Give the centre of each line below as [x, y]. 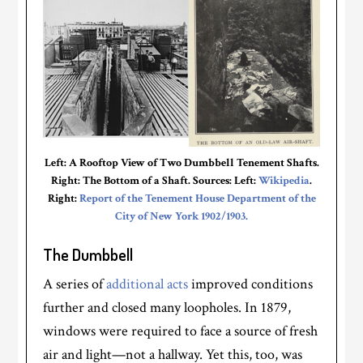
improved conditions [251, 284]
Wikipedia [284, 181]
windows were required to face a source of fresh [181, 331]
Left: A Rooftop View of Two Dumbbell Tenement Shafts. [181, 163]
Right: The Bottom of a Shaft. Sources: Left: [155, 181]
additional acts [147, 284]
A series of [75, 284]
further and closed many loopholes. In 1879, [167, 308]
